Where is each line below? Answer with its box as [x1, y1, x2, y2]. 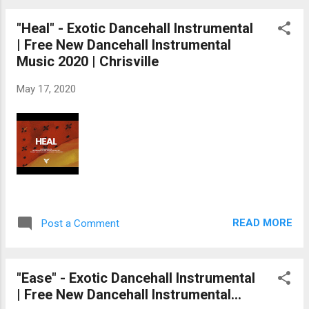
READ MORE [232, 217, 292, 230]
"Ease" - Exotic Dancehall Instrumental [17, 269, 255, 286]
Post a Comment [41, 217, 119, 230]
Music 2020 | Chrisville [17, 53, 159, 70]
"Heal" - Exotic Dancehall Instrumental [17, 20, 253, 37]
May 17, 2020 [17, 83, 76, 96]
